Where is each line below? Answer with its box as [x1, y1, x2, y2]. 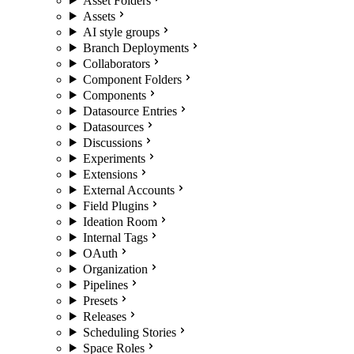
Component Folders [82, 72, 182, 86]
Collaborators [82, 56, 150, 70]
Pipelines [82, 277, 128, 292]
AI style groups [82, 24, 160, 39]
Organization [82, 262, 148, 276]
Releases [82, 309, 126, 323]
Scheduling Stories [82, 325, 176, 339]
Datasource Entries [82, 104, 177, 118]
